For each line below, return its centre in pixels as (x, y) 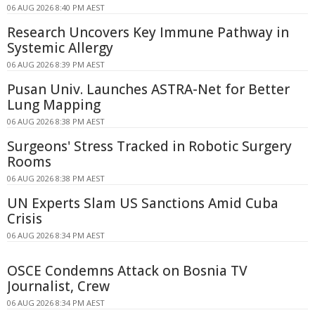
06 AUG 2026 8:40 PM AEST (56, 7)
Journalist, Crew (58, 286)
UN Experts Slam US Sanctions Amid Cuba (143, 203)
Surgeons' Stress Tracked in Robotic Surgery (149, 146)
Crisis (25, 218)
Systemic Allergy (60, 47)
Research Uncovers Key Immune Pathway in (148, 32)
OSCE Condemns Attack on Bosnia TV (127, 270)
